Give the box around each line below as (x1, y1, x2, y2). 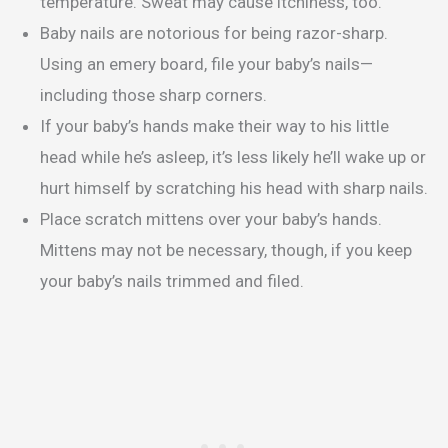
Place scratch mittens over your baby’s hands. (40, 209, 382, 230)
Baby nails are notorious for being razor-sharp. (40, 23, 388, 44)
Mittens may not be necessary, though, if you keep (40, 240, 412, 261)
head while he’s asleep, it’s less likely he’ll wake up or (40, 147, 426, 168)
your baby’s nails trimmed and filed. (40, 271, 308, 292)
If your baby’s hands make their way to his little (40, 116, 389, 137)
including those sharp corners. (40, 85, 267, 106)
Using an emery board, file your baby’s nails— (40, 54, 373, 75)
